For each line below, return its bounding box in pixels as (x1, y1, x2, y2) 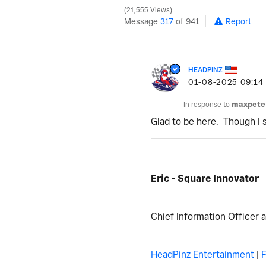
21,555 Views (125, 5, 172, 14)
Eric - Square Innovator (151, 172, 259, 184)
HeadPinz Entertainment (151, 248, 254, 260)
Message (124, 16, 160, 26)
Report (226, 16, 251, 26)
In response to (183, 99, 232, 109)
